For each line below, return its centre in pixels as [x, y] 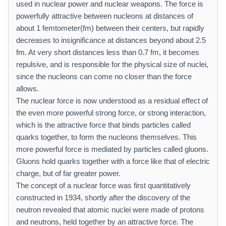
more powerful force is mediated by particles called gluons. [112, 149]
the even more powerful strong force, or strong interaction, [111, 113]
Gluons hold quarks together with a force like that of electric [113, 161]
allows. [27, 89]
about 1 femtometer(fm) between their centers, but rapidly [110, 28]
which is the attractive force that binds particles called [103, 125]
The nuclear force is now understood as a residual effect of [112, 101]
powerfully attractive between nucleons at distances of [105, 16]
